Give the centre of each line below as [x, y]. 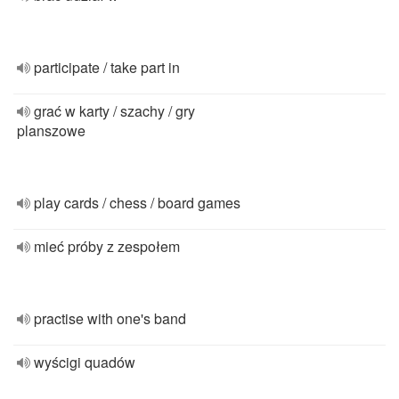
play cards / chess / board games [137, 203]
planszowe [51, 130]
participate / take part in [107, 67]
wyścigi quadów [85, 362]
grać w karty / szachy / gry [114, 111]
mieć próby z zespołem [107, 246]
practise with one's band [110, 318]
